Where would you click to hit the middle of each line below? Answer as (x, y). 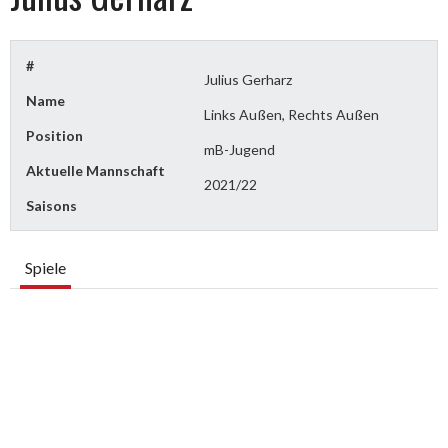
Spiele (45, 267)
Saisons (51, 205)
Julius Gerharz (248, 79)
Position (54, 135)
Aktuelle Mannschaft (95, 170)
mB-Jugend (240, 149)
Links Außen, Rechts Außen (292, 114)
